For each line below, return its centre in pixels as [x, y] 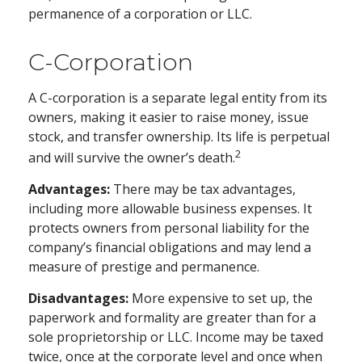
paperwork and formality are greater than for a [172, 317]
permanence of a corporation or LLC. [140, 13]
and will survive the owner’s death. [132, 157]
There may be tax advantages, [203, 189]
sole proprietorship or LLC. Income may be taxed [176, 337]
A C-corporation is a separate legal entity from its [178, 97]
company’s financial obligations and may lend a [170, 247]
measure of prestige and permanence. [144, 266]
